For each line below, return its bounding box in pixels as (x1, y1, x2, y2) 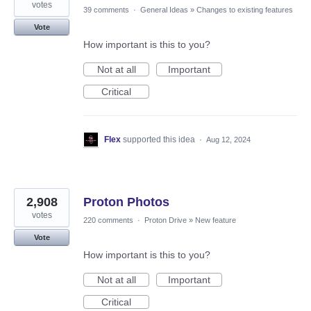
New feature (195, 215, 236, 224)
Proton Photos (83, 194, 169, 209)
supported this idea (123, 134, 197, 144)
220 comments (83, 215, 133, 224)
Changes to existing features (196, 5, 293, 14)
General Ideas (140, 5, 188, 14)
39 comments (83, 5, 129, 14)
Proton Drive (144, 215, 187, 224)
